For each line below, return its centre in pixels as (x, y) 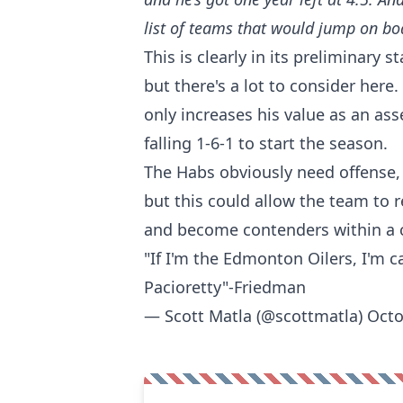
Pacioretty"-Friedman (225, 287)
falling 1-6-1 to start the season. (266, 143)
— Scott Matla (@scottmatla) (255, 315)
